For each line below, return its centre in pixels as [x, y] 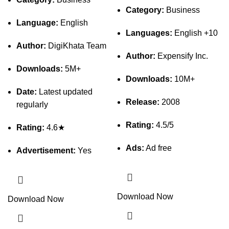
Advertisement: [46, 151]
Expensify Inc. [182, 56]
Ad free [158, 148]
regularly [32, 105]
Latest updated [65, 92]
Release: [143, 102]
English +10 [195, 33]
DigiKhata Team [76, 46]
